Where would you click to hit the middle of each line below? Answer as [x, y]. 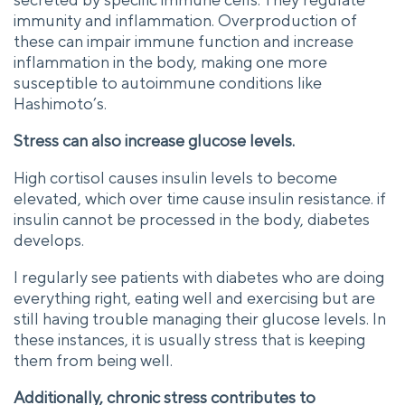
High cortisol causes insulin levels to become [175, 177]
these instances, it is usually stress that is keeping [189, 339]
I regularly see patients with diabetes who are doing [199, 277]
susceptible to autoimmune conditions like [168, 82]
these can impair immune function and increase [184, 41]
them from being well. [93, 360]
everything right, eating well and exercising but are [194, 297]
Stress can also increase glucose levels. [154, 140]
